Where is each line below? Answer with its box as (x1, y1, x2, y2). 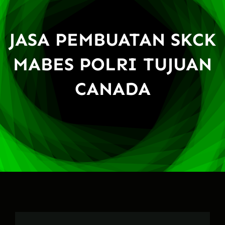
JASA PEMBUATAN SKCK (9, 28, 216, 50)
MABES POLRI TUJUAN (13, 53, 212, 75)
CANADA (74, 77, 151, 99)
